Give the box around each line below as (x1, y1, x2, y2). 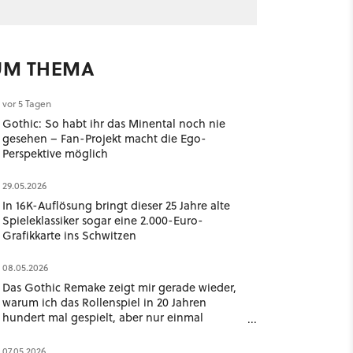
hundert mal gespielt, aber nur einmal (2, 309, 203, 325)
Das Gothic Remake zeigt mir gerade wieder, (2, 279, 236, 295)
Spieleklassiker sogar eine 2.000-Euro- (2, 212, 203, 229)
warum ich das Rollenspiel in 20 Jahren (2, 294, 206, 310)
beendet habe (2, 324, 76, 340)
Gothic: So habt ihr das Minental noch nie (2, 115, 225, 132)
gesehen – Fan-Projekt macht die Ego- (2, 130, 206, 147)
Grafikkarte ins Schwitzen (2, 227, 136, 243)
